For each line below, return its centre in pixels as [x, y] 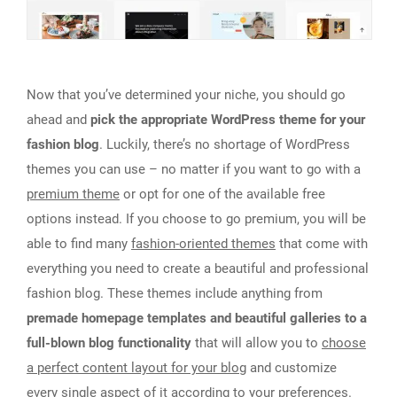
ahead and [58, 120]
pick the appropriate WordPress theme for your [228, 120]
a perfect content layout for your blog [136, 368]
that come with [322, 244]
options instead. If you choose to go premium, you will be [196, 219]
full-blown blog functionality [109, 343]
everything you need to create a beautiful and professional [198, 269]
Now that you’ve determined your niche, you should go [186, 95]
